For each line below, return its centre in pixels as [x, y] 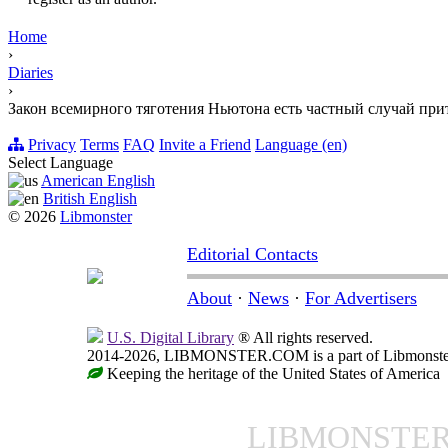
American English [98, 181]
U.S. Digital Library [170, 338]
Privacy [52, 145]
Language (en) [301, 145]
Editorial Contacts [252, 254]
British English [90, 199]
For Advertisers [361, 298]
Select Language [60, 163]
